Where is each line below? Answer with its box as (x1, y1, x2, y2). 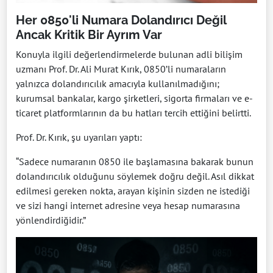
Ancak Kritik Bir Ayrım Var (16, 27, 162, 42)
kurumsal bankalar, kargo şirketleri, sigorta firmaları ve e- (16, 91, 253, 104)
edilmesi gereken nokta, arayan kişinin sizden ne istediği (16, 184, 250, 197)
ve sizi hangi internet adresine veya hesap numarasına (16, 199, 240, 211)
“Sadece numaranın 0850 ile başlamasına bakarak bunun (16, 155, 253, 168)
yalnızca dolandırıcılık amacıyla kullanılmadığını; (16, 77, 219, 90)
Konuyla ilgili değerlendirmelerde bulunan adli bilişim (16, 48, 243, 60)
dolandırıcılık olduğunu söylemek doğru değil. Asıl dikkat (16, 169, 254, 182)
